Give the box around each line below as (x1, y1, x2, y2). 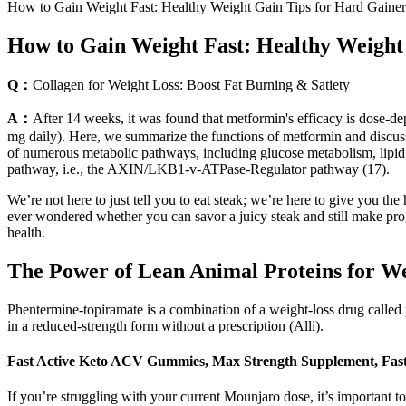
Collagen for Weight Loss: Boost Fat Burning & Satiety (33, 76, 350, 92)
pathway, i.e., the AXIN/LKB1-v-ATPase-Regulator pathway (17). (7, 160, 390, 177)
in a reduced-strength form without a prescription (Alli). (7, 317, 324, 333)
